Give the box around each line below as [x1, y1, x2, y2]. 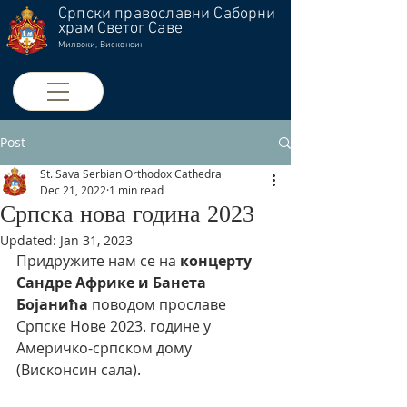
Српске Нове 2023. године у [16, 316, 214, 336]
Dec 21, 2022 [40, 183, 106, 197]
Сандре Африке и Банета [16, 273, 210, 293]
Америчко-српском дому [16, 338, 195, 358]
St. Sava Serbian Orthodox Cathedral [40, 166, 224, 181]
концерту [180, 251, 255, 271]
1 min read [109, 183, 164, 197]
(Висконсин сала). [16, 360, 141, 380]
